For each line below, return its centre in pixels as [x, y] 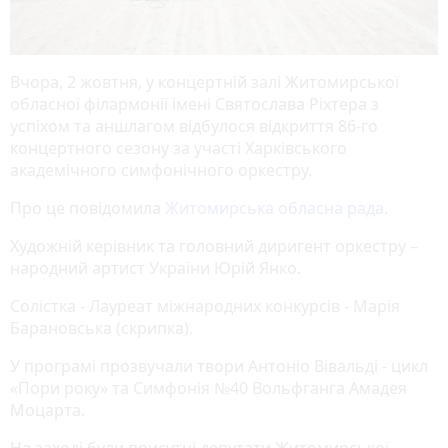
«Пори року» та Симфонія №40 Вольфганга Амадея [208, 387]
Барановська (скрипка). [101, 327]
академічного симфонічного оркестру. [161, 169]
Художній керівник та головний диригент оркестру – [214, 245]
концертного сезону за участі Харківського [178, 147]
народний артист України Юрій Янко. [155, 267]
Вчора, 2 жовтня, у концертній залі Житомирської [204, 81]
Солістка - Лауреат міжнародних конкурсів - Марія [205, 305]
